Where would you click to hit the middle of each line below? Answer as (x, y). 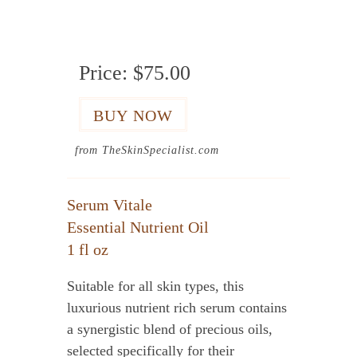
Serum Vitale (110, 205)
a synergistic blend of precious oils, (170, 329)
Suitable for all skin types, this (155, 286)
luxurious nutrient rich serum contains (177, 308)
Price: (106, 73)
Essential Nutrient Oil (138, 227)
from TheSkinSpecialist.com (147, 150)
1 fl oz (88, 249)
